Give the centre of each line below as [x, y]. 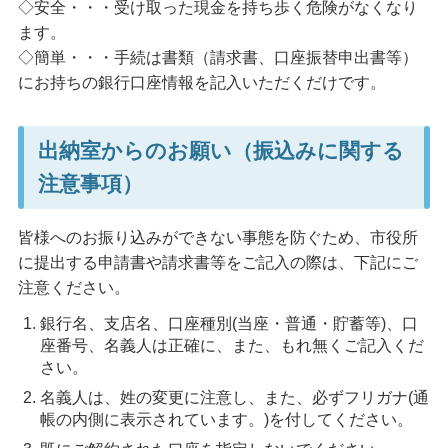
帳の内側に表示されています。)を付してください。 [226, 419]
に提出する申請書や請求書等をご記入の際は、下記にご [217, 263]
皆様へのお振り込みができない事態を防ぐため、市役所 [217, 238]
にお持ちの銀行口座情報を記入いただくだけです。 [201, 83]
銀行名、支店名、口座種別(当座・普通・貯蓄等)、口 [228, 323]
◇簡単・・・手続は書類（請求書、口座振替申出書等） [217, 58]
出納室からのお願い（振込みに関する [220, 151]
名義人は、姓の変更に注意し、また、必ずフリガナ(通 [234, 397]
